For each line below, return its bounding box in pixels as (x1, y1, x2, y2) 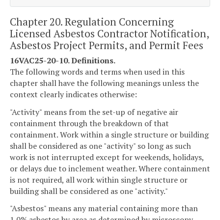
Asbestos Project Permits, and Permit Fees (10, 38, 203, 52)
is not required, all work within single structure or (10, 174, 188, 185)
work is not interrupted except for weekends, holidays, (10, 151, 204, 163)
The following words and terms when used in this (10, 66, 185, 77)
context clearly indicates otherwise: (10, 88, 137, 100)
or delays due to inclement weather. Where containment (10, 163, 210, 174)
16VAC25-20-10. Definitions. (10, 55, 115, 66)
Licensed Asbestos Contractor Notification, (10, 26, 209, 40)
